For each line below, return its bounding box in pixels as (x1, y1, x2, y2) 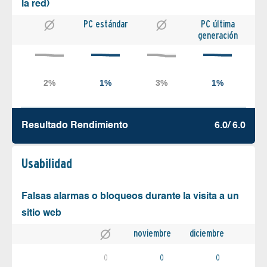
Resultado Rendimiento (21, 121, 128, 131)
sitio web (21, 209, 61, 219)
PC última (200, 18, 235, 30)
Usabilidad (21, 156, 72, 172)
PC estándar (83, 18, 128, 30)
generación (197, 30, 238, 42)
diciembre (190, 228, 224, 240)
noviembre (133, 228, 171, 240)
